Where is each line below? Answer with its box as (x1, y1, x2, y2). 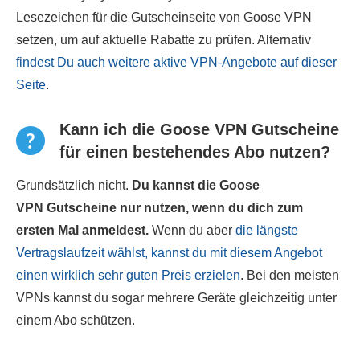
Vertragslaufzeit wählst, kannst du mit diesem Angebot (16, 246, 322, 260)
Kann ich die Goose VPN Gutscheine (59, 121, 339, 138)
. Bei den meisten (240, 268, 339, 282)
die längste (235, 223, 298, 237)
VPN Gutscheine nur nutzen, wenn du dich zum (16, 201, 303, 215)
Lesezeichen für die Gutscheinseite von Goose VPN (16, 10, 312, 24)
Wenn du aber (149, 223, 235, 237)
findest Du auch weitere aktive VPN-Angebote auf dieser (16, 55, 337, 69)
